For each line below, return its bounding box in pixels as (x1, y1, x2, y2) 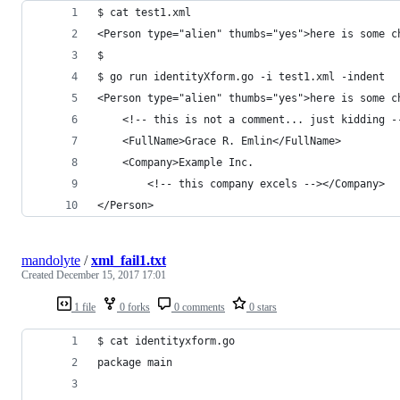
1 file (71, 300, 96, 313)
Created (21, 268, 56, 281)
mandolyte (21, 252, 80, 268)
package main (97, 355, 172, 369)
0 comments (171, 300, 225, 313)
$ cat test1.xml (97, 5, 197, 19)
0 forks (117, 300, 150, 313)
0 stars (246, 300, 277, 313)
